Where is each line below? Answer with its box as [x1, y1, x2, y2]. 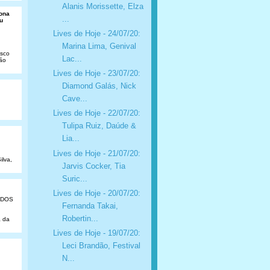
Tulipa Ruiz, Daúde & [61, 121, 136, 131]
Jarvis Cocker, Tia [61, 161, 125, 171]
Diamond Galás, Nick [61, 81, 136, 91]
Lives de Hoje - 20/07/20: [52, 189, 140, 198]
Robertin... [61, 214, 98, 224]
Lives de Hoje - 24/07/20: [52, 28, 140, 38]
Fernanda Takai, [61, 201, 118, 211]
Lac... [61, 54, 82, 63]
